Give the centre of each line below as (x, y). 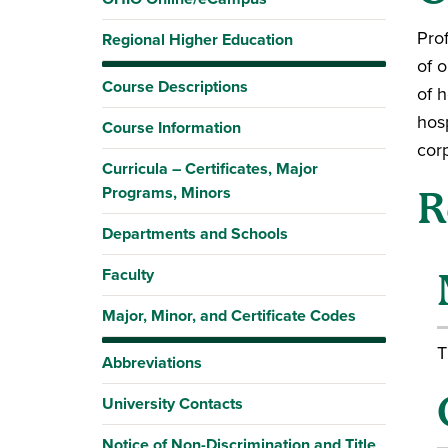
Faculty (128, 274)
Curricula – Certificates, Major (210, 168)
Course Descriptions (175, 86)
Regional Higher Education (197, 39)
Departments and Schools (195, 233)
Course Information (171, 127)
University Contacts (172, 403)
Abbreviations (152, 362)
